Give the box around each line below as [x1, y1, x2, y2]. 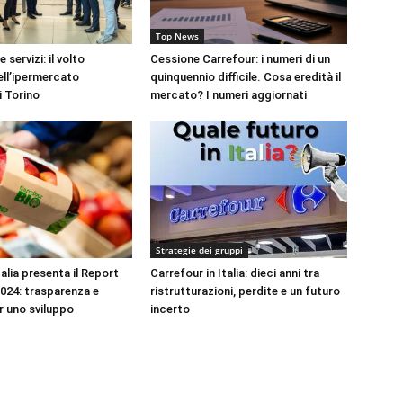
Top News [156, 29, 200, 42]
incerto [150, 301, 191, 316]
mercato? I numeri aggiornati [150, 87, 308, 102]
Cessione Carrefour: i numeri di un [150, 51, 331, 66]
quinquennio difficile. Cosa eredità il [150, 69, 342, 84]
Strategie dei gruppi [156, 243, 244, 256]
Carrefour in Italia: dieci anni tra [150, 265, 320, 280]
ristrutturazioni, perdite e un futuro [150, 283, 341, 298]
